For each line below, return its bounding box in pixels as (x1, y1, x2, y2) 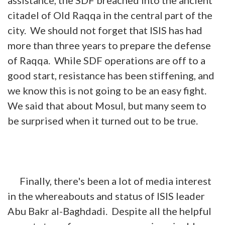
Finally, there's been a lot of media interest (8, 174, 211, 187)
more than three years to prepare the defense (8, 39, 211, 51)
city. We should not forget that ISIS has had (8, 24, 202, 36)
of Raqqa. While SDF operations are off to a (8, 54, 205, 66)
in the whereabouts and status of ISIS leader (8, 189, 205, 202)
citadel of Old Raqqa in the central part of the (8, 9, 212, 21)
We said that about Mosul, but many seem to (8, 99, 206, 111)
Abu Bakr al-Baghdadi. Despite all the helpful (8, 204, 211, 217)
